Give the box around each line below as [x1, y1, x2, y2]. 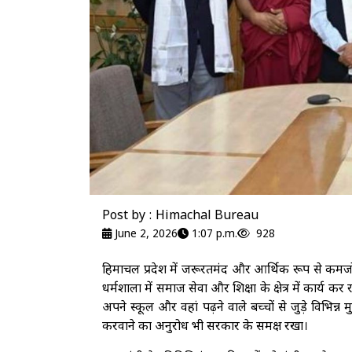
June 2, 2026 [112, 227, 178, 243]
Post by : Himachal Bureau [102, 208, 258, 225]
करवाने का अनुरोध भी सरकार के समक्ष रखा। [102, 319, 308, 336]
